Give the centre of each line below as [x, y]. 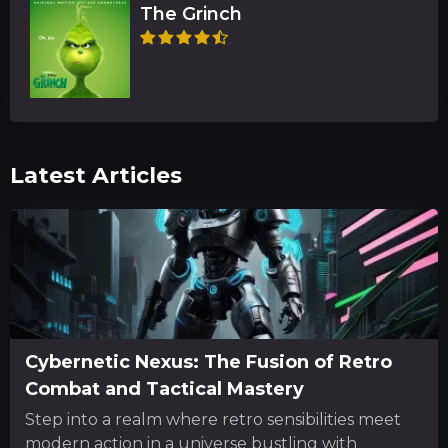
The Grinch [191, 14]
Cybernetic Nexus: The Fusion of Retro [208, 362]
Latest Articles [96, 176]
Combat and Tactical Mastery [164, 389]
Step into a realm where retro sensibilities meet [213, 420]
